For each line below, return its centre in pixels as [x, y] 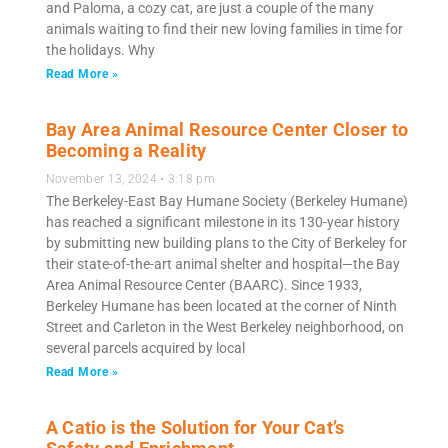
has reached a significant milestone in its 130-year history [222, 222]
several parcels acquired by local [145, 348]
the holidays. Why [100, 50]
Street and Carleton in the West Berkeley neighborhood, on [224, 327]
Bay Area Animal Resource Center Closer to [227, 130]
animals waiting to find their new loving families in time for [224, 29]
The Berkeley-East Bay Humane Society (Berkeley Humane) [226, 201]
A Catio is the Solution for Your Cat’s [195, 428]
